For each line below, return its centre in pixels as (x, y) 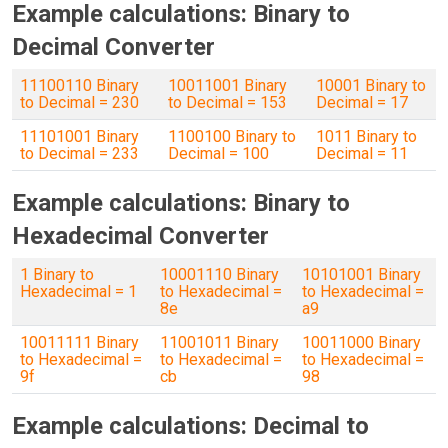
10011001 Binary (227, 85)
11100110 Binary (79, 85)
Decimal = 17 (362, 102)
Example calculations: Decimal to (190, 426)
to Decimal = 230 (79, 102)
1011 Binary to (366, 136)
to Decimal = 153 (227, 102)
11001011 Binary (219, 342)
